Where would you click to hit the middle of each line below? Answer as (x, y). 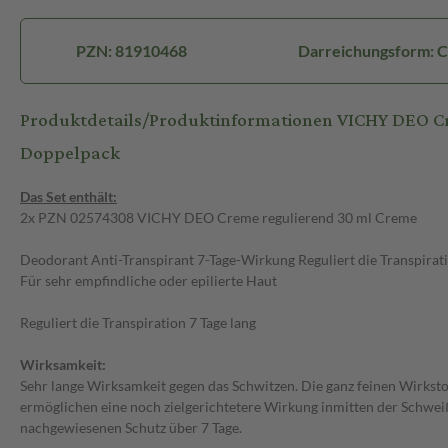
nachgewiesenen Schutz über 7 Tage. (131, 428)
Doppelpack (70, 154)
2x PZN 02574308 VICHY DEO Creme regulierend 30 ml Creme (218, 218)
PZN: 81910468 (132, 51)
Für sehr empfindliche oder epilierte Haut (148, 281)
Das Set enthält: (68, 197)
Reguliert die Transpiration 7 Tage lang (138, 323)
